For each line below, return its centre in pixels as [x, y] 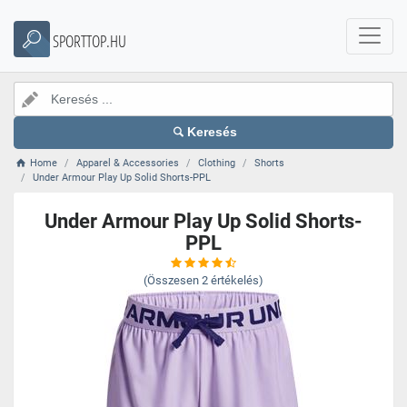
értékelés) [237, 280]
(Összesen [171, 280]
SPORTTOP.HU [89, 41]
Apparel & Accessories [128, 163]
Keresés [213, 132]
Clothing [217, 163]
